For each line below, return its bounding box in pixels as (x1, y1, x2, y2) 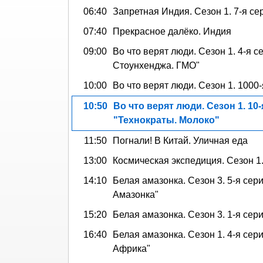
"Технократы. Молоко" (113, 114, 220, 125)
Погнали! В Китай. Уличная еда (113, 135, 248, 146)
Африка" (113, 243, 150, 254)
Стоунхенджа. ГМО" (113, 60, 200, 70)
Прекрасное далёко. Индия (113, 26, 231, 36)
